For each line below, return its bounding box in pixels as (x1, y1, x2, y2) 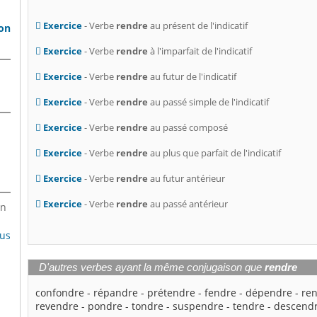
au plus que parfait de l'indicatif (148, 146, 282, 160)
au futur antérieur (148, 172, 226, 185)
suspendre (173, 299, 224, 313)
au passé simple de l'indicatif (148, 96, 270, 109)
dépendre (246, 286, 293, 300)
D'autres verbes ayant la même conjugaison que (39, 262, 265, 274)
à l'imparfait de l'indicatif (148, 45, 253, 58)
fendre (204, 286, 237, 300)
